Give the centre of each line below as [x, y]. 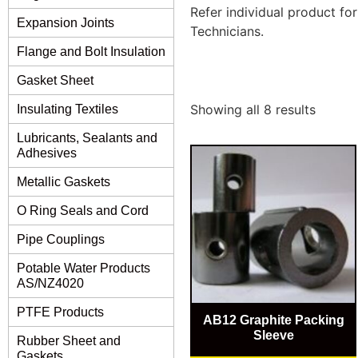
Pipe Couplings [61, 240]
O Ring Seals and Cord [83, 211]
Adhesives [47, 153]
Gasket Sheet [55, 81]
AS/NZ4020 [50, 284]
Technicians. [227, 31]
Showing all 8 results [253, 109]
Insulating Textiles [68, 109]
